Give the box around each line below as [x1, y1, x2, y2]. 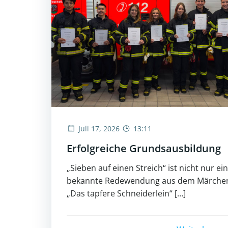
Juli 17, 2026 [78, 123, 120, 133]
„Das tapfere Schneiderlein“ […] [67, 187, 186, 199]
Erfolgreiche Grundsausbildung [67, 141, 221, 155]
